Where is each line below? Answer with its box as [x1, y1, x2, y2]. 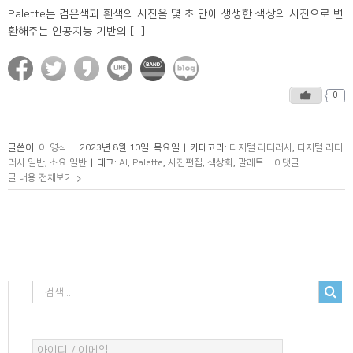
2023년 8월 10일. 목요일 [80, 143, 180, 154]
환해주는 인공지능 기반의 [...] [8, 25, 145, 38]
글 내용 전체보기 [8, 173, 73, 184]
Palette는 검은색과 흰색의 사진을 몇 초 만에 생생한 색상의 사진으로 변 [8, 8, 344, 20]
